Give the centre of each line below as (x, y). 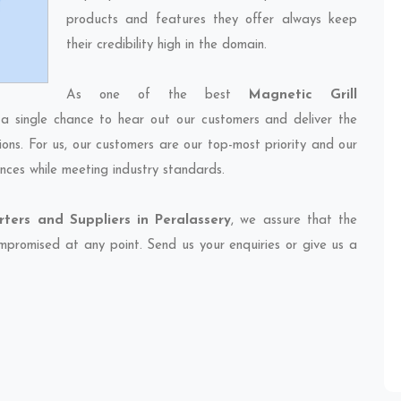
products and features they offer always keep (212, 20)
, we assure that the (294, 221)
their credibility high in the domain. (166, 45)
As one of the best (158, 95)
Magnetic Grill (303, 95)
